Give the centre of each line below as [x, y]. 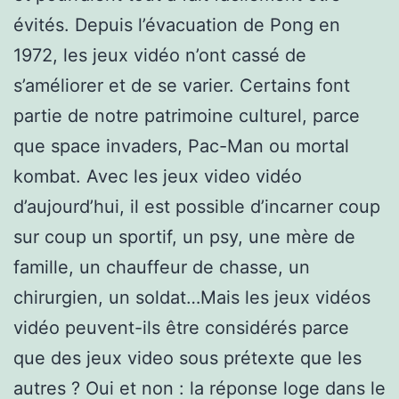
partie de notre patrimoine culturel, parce [187, 115]
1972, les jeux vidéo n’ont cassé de [160, 55]
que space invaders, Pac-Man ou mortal [181, 146]
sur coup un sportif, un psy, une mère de [184, 236]
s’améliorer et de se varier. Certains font [182, 85]
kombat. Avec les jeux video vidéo [158, 176]
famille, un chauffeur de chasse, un [162, 267]
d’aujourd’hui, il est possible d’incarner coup [197, 206]
